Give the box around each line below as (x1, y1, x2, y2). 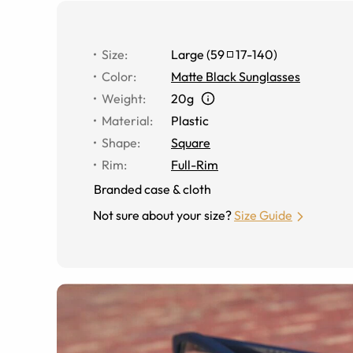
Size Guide (234, 206, 292, 223)
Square (171, 134, 210, 150)
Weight (102, 90, 143, 106)
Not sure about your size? (93, 206, 232, 223)
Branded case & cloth (94, 180, 211, 197)
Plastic (171, 112, 209, 128)
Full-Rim (171, 156, 218, 173)
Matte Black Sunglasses (171, 68, 300, 84)
